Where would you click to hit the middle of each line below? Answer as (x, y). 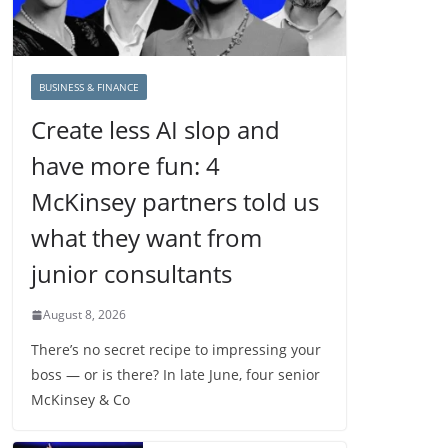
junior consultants (131, 274)
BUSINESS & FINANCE (89, 87)
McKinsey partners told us (175, 202)
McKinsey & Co (80, 400)
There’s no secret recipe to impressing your (176, 350)
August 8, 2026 (84, 315)
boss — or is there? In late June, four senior (175, 375)
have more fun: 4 (125, 166)
